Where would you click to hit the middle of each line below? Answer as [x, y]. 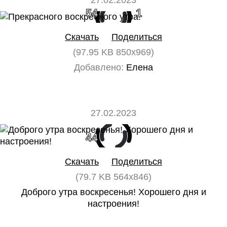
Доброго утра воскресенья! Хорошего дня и [113, 192]
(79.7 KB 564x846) [113, 177]
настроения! [113, 204]
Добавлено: [99, 67]
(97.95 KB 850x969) [113, 52]
